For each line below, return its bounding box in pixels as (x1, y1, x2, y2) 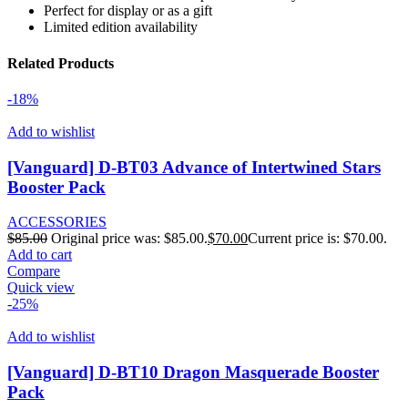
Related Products (7, 55, 114, 71)
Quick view (7, 280, 75, 296)
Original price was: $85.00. (51, 230, 208, 247)
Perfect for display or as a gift (44, 3, 212, 19)
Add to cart (7, 247, 72, 263)
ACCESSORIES (7, 214, 107, 230)
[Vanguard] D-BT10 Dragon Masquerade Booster (7, 362, 379, 382)
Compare (7, 263, 60, 280)
